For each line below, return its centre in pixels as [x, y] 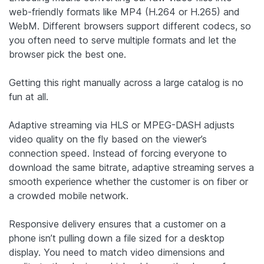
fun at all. [29, 96]
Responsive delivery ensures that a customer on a [117, 224]
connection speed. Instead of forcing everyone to [118, 153]
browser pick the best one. [67, 54]
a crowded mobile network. [69, 195]
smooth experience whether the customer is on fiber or [128, 181]
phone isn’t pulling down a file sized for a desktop [117, 238]
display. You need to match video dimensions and [117, 252]
